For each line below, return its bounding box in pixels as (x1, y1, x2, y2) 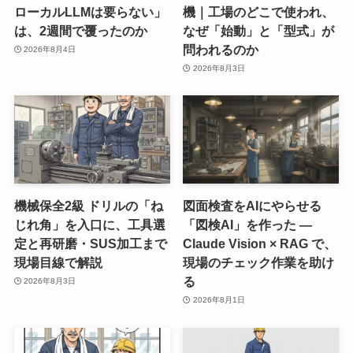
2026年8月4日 (24, 45, 76, 54)
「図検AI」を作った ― (183, 217, 313, 232)
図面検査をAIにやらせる (183, 198, 322, 213)
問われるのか (183, 42, 259, 57)
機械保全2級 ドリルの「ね (13, 198, 163, 213)
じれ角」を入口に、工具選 (13, 217, 165, 232)
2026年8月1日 (192, 295, 245, 305)
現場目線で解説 (13, 255, 102, 269)
